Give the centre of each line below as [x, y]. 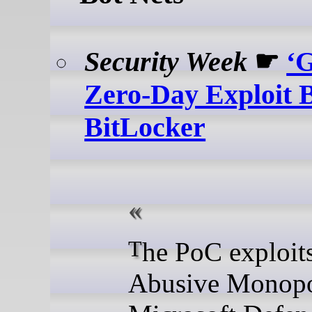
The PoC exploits [135, 249]
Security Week [166, 61]
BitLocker [145, 127]
